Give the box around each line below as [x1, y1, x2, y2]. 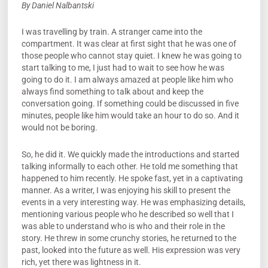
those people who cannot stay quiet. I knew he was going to [21, 51, 242, 61]
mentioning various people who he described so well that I [21, 209, 234, 219]
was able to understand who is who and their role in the [21, 221, 225, 231]
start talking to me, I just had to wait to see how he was [21, 63, 224, 73]
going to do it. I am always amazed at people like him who [21, 75, 233, 85]
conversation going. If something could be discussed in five [21, 99, 239, 109]
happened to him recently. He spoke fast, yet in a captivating [21, 173, 243, 183]
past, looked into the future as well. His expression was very [21, 245, 240, 255]
